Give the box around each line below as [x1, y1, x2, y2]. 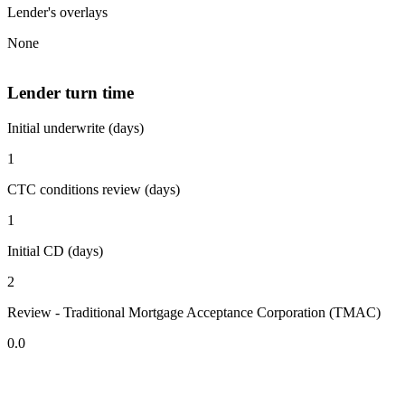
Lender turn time [7, 82, 134, 102]
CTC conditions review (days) [7, 181, 180, 197]
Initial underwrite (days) [7, 119, 144, 136]
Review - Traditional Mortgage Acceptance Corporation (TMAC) [7, 304, 381, 320]
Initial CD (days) [7, 242, 103, 259]
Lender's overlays [7, 5, 108, 21]
